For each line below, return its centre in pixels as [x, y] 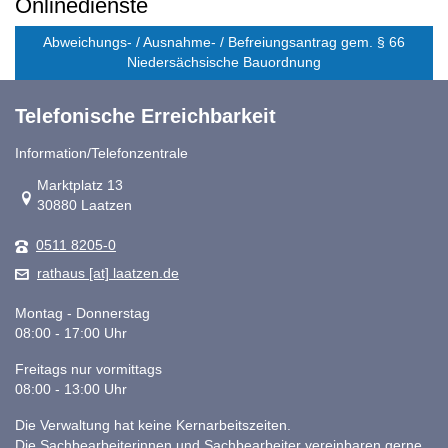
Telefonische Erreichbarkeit [145, 116]
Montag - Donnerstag [82, 314]
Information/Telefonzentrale [101, 154]
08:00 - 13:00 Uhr [71, 390]
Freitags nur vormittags [88, 370]
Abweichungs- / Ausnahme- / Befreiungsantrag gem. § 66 [224, 43]
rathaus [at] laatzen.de [108, 274]
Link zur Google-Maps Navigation [119, 185]
